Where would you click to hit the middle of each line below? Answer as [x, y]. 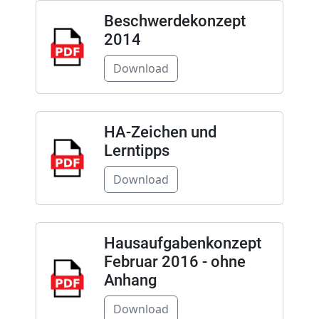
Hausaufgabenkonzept [182, 244]
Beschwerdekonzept [174, 21]
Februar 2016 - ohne [174, 262]
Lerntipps [136, 151]
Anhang [130, 281]
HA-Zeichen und [160, 132]
